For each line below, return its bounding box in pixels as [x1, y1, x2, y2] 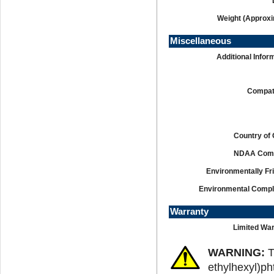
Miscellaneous [170, 35, 232, 46]
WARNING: [208, 245, 265, 259]
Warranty [170, 206, 209, 217]
